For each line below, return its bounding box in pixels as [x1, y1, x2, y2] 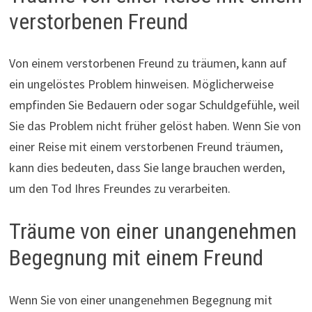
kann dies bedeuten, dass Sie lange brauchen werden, [8, 159, 285, 176]
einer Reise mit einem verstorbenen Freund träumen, [8, 139, 283, 155]
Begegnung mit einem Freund [8, 244, 263, 272]
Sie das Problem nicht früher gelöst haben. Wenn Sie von [8, 118, 301, 134]
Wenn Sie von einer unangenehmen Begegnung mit [8, 291, 272, 308]
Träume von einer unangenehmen [8, 218, 297, 245]
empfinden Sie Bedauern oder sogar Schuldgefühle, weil [8, 97, 299, 114]
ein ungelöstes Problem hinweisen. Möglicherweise [8, 76, 274, 93]
